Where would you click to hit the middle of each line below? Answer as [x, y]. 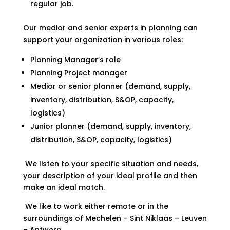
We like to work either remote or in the [95, 206]
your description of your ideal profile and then [110, 176]
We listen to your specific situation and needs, [110, 164]
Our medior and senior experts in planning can [110, 28]
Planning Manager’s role [75, 60]
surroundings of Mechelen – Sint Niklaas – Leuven [115, 218]
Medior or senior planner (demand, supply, [110, 86]
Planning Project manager [79, 73]
